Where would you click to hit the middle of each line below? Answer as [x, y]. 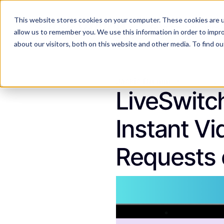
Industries [201, 27]
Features [166, 27]
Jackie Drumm [143, 81]
